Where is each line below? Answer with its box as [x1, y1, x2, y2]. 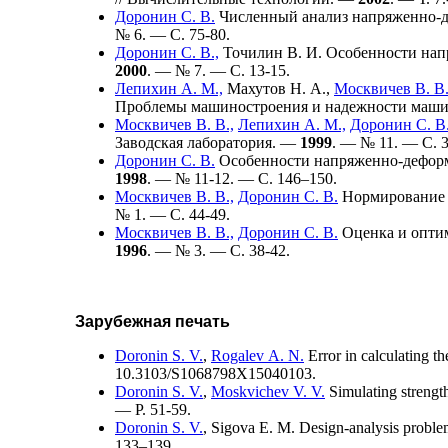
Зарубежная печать [75, 312, 230, 330]
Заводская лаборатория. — [115, 133, 300, 151]
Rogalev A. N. [211, 346, 304, 364]
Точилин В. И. [223, 43, 322, 61]
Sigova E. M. [211, 418, 295, 436]
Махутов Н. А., [227, 79, 330, 97]
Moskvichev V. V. [211, 382, 325, 400]
